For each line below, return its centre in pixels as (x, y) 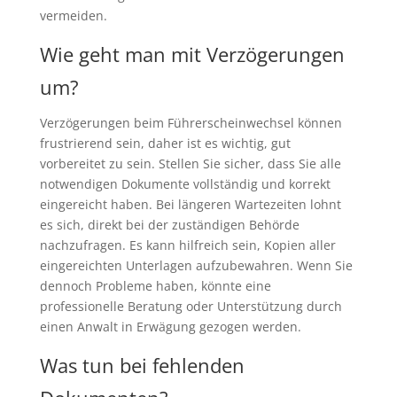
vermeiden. (73, 16)
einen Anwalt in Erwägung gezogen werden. (170, 327)
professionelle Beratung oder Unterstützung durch (191, 307)
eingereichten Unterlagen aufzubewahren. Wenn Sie (196, 266)
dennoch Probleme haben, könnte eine (155, 286)
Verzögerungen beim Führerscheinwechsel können (191, 123)
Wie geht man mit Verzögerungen (192, 54)
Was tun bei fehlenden (142, 366)
